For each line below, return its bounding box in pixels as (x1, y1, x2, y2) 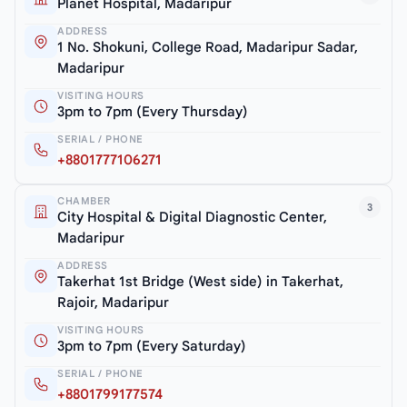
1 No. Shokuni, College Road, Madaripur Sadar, (57, 39, 358, 56)
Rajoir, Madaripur (57, 294, 169, 312)
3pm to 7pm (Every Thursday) (57, 104, 248, 121)
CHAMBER (57, 194, 111, 208)
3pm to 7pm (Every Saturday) (57, 338, 246, 355)
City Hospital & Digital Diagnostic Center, (57, 209, 327, 226)
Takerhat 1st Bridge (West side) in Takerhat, (57, 273, 343, 291)
